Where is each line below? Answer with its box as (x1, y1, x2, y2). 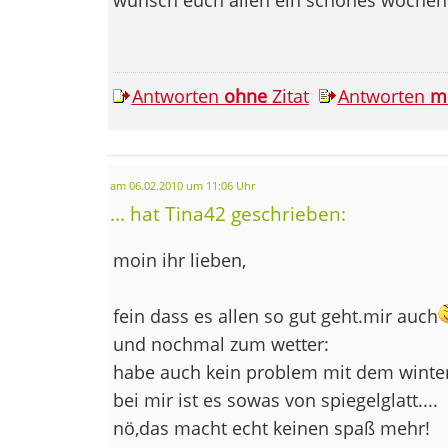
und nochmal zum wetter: (112, 331, 329, 356)
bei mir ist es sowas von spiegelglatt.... (112, 387, 438, 412)
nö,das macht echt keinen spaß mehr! (112, 415, 430, 440)
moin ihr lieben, (112, 247, 246, 272)
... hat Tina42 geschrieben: (109, 200, 346, 226)
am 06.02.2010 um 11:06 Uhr (109, 178, 255, 193)
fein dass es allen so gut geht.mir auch (112, 303, 438, 328)
